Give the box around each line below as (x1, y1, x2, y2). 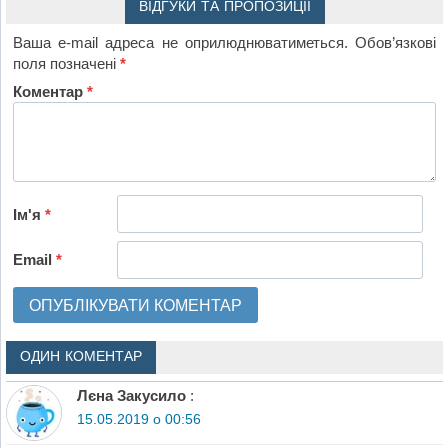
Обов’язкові (354, 33, 436, 51)
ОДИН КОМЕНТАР (19, 347, 142, 366)
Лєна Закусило (76, 387, 186, 405)
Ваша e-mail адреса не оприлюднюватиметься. (13, 33, 348, 51)
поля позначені (13, 54, 121, 72)
